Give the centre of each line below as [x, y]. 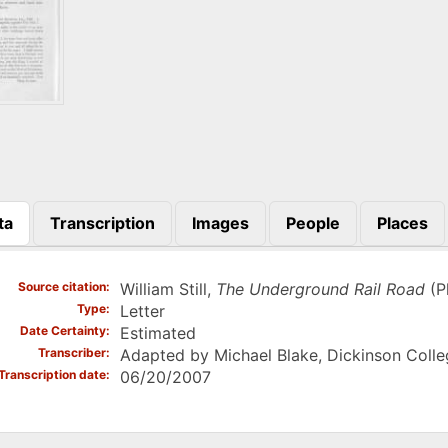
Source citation [61, 286]
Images [220, 222]
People [312, 222]
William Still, [167, 288]
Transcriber [71, 352]
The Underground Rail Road [320, 288]
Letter [142, 310]
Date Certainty [62, 330]
